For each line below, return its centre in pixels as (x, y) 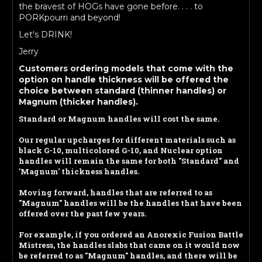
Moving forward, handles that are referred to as (116, 193)
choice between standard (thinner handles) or (123, 91)
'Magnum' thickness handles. (79, 172)
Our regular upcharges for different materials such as (127, 140)
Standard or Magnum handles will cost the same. (119, 119)
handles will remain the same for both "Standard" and (129, 161)
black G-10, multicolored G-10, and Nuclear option (121, 151)
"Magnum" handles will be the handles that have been (130, 203)
